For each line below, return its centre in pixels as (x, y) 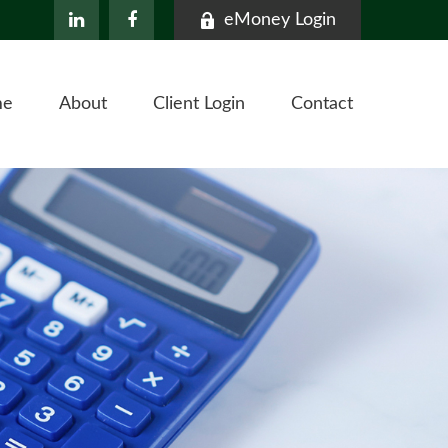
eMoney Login (280, 20)
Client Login (199, 104)
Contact (322, 104)
